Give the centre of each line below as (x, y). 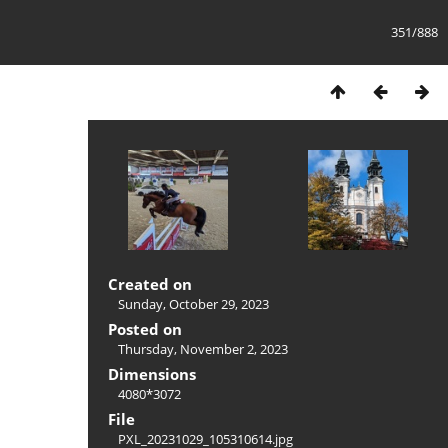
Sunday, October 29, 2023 (193, 304)
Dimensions (152, 374)
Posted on (145, 329)
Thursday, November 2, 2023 (203, 349)
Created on (150, 284)
